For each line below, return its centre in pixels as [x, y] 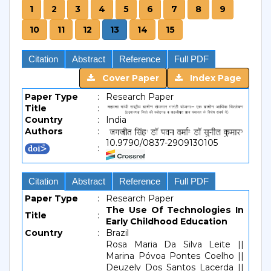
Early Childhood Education [167, 221]
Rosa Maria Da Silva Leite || [175, 244]
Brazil [117, 233]
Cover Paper [127, 78]
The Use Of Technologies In [175, 210]
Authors [44, 131]
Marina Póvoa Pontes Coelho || [175, 256]
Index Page [212, 78]
